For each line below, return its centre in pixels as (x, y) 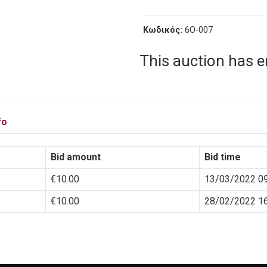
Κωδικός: (163, 30)
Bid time (223, 157)
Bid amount (76, 157)
